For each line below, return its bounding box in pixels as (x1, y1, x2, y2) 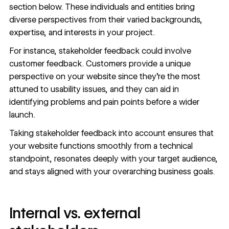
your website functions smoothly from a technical (9, 141, 193, 151)
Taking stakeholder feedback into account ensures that (9, 128, 214, 138)
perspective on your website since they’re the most (9, 72, 200, 82)
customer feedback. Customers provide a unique (9, 59, 191, 69)
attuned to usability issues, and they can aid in (9, 84, 179, 95)
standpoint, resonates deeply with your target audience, (9, 153, 218, 164)
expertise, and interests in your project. (9, 28, 155, 38)
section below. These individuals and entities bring (9, 2, 195, 12)
